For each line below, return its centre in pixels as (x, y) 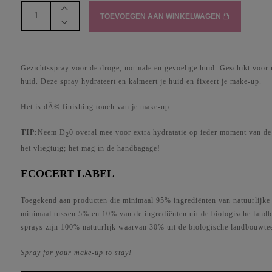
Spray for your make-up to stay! (76, 253)
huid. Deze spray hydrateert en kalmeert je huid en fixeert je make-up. (141, 81)
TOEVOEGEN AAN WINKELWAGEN (162, 16)
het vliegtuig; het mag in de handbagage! (91, 148)
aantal (30, 46)
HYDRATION (45, 20)
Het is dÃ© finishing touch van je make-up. (97, 107)
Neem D (52, 132)
